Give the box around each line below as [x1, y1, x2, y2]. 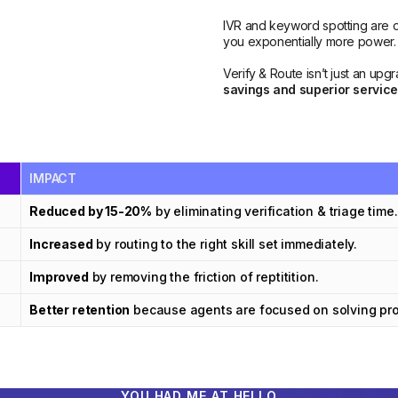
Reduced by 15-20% [29, 203, 153, 219]
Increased [29, 236, 93, 252]
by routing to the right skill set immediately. [92, 236, 358, 252]
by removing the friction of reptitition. [88, 269, 319, 285]
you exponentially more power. [222, 34, 396, 50]
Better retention [29, 302, 131, 318]
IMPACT [29, 171, 77, 187]
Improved [29, 269, 89, 285]
